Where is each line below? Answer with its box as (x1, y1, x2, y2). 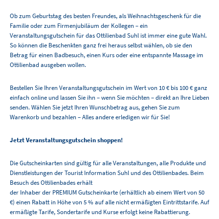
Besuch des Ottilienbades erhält (10, 178, 92, 187)
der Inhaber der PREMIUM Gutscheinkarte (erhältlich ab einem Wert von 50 (10, 188, 204, 197)
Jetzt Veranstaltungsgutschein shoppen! (10, 136, 123, 145)
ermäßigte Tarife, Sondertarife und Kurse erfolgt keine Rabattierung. (10, 208, 190, 217)
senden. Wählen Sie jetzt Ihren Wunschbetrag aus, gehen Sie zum (10, 103, 180, 112)
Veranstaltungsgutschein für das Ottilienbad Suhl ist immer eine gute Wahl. (10, 31, 207, 40)
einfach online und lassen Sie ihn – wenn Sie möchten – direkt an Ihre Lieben (10, 93, 209, 102)
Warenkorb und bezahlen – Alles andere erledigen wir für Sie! (10, 113, 170, 122)
